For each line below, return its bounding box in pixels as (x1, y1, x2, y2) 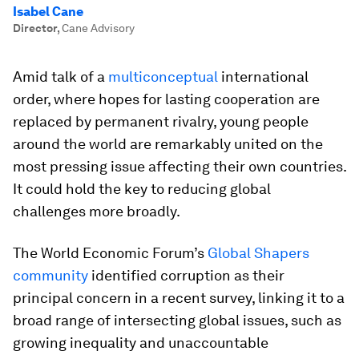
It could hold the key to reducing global (13, 180, 271, 197)
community (13, 267, 88, 284)
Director (13, 22, 57, 34)
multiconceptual (108, 68, 218, 85)
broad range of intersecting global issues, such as (13, 312, 341, 329)
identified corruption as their (88, 267, 284, 284)
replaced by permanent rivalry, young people (13, 113, 309, 130)
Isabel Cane (13, 4, 83, 19)
